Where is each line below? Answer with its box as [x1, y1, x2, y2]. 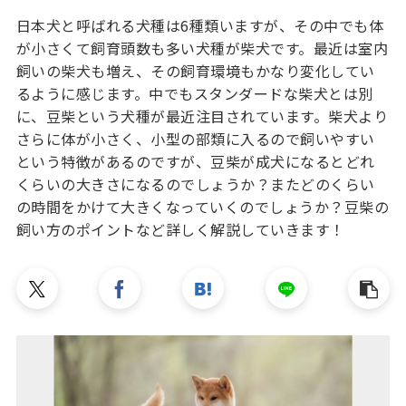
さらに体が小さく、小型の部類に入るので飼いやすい [15, 128, 375, 150]
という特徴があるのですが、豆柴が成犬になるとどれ [15, 150, 375, 173]
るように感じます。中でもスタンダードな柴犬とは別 [15, 82, 373, 105]
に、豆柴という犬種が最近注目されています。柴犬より [15, 105, 389, 128]
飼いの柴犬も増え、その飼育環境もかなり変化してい [15, 60, 375, 82]
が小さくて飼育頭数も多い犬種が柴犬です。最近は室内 [15, 37, 389, 60]
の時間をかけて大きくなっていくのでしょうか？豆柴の [15, 196, 390, 218]
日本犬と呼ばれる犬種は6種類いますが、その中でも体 [15, 14, 384, 37]
